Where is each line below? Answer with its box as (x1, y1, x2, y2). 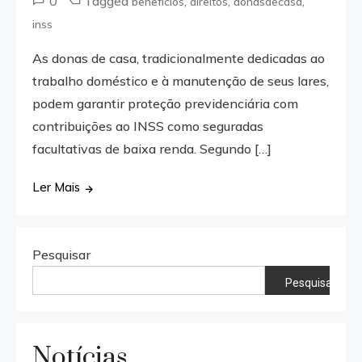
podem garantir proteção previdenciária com (32, 95, 299, 112)
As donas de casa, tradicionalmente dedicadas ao (32, 50, 326, 67)
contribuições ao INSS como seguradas (32, 118, 264, 135)
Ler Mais (32, 179, 81, 196)
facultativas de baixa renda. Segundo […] (32, 141, 272, 158)
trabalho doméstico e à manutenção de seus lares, (32, 73, 330, 90)
